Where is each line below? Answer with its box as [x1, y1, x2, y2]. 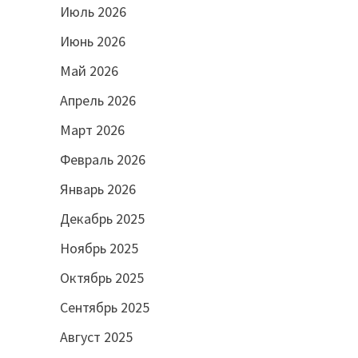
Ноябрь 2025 [59, 239, 138, 258]
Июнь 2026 [59, 32, 125, 51]
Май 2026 [59, 62, 118, 81]
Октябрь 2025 [59, 268, 144, 288]
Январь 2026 [59, 180, 136, 199]
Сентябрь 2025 [59, 298, 149, 317]
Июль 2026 [59, 2, 126, 22]
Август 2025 [59, 328, 133, 347]
